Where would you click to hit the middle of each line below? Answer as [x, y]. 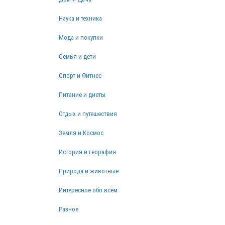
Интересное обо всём [88, 190]
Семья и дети [77, 56]
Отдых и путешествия [88, 114]
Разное [69, 209]
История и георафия [87, 152]
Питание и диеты [82, 94]
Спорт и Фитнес [80, 75]
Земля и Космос [81, 133]
